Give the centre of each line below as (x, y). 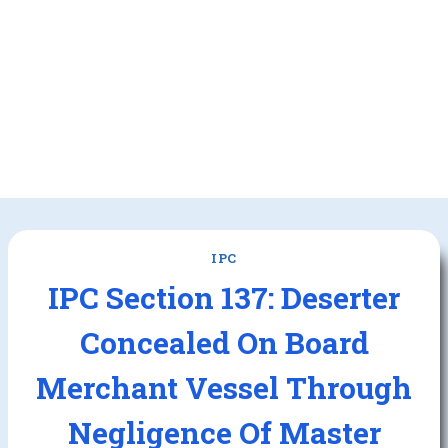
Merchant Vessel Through (224, 387)
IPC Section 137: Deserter (224, 297)
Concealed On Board (224, 342)
